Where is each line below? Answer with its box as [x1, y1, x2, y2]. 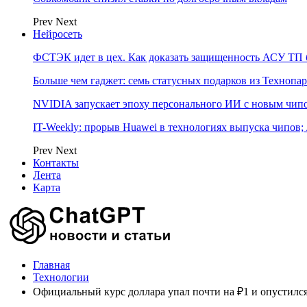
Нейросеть [33, 28, 82, 40]
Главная [33, 259, 70, 271]
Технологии [33, 271, 89, 283]
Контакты [33, 157, 79, 169]
